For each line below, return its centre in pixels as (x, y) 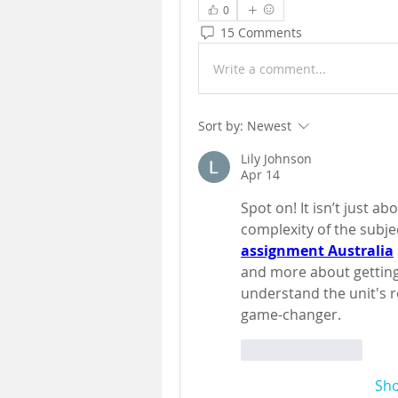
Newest (269, 126)
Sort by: (221, 126)
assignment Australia (317, 251)
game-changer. (291, 314)
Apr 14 (260, 175)
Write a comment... (270, 68)
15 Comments (261, 32)
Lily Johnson (276, 159)
